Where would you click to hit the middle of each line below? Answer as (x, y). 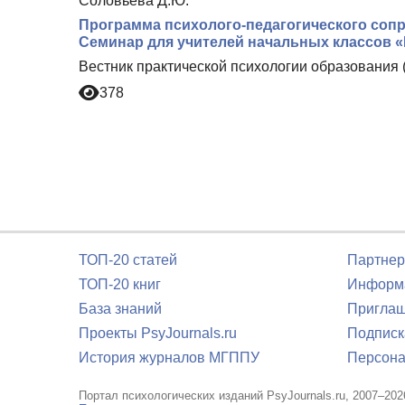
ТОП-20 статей (128, 260)
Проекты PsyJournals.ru (158, 333)
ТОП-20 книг (120, 284)
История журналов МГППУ (169, 358)
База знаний (120, 309)
